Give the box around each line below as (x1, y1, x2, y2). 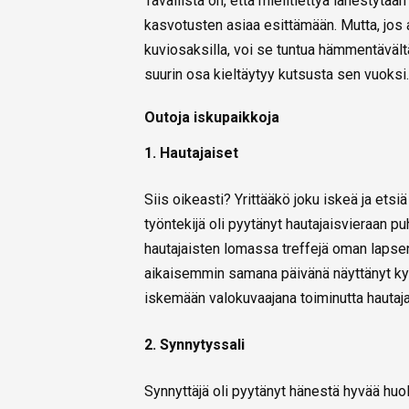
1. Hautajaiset (144, 144, 238, 163)
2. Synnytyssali (144, 336, 245, 354)
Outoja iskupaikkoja (144, 109, 279, 127)
